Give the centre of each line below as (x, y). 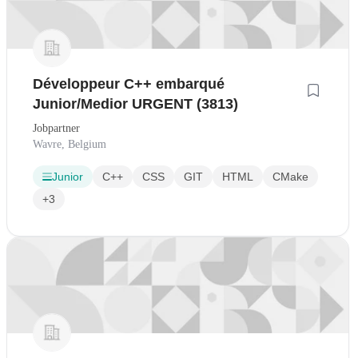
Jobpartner (56, 128)
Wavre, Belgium (70, 144)
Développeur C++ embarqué (129, 84)
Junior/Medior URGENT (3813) (135, 103)
